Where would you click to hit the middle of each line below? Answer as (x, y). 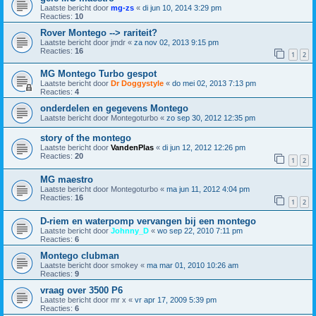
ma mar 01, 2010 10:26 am (193, 265)
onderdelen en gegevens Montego (114, 109)
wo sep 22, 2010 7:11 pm (200, 230)
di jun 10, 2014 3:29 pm (182, 7)
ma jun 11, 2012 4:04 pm (208, 189)
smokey (124, 265)
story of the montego (86, 138)
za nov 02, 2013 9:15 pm (176, 42)
